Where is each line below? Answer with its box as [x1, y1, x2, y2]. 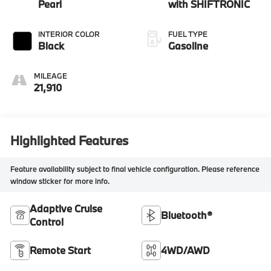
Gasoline [168, 39, 208, 53]
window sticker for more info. [10, 175, 110, 186]
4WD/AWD [161, 244, 210, 257]
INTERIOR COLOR [38, 29, 100, 39]
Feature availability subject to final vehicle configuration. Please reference [10, 163, 260, 174]
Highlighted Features [10, 131, 129, 149]
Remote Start [30, 244, 91, 257]
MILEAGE [34, 71, 68, 81]
